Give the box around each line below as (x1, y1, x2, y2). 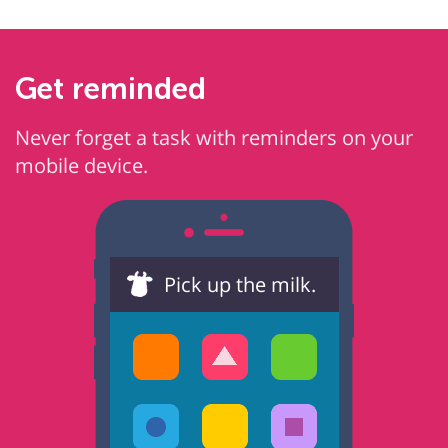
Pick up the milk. (164, 271, 316, 298)
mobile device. (15, 152, 148, 179)
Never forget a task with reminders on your (15, 124, 413, 151)
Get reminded (15, 72, 206, 106)
